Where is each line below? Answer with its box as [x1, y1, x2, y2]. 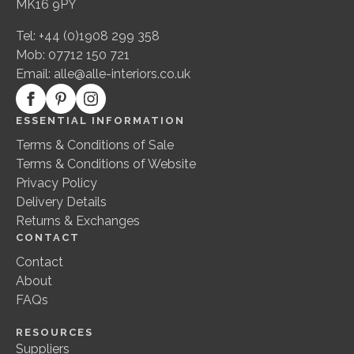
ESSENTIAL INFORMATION [16, 115, 185, 127]
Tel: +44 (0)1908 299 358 [16, 28, 160, 44]
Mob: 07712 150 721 [16, 47, 130, 63]
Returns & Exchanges [16, 213, 140, 229]
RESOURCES [16, 326, 93, 339]
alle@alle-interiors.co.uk [54, 66, 190, 82]
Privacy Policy [16, 175, 97, 191]
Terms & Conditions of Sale [16, 137, 174, 153]
